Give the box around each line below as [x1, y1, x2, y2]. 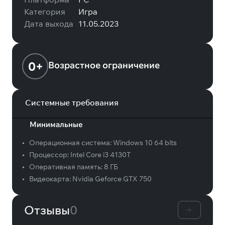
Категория [24, 7, 65, 17]
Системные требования [25, 97, 119, 107]
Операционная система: [28, 138, 113, 147]
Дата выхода [24, 19, 73, 29]
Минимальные [30, 120, 83, 129]
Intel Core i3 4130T [70, 150, 131, 159]
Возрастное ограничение [48, 59, 160, 71]
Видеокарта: [28, 174, 72, 183]
